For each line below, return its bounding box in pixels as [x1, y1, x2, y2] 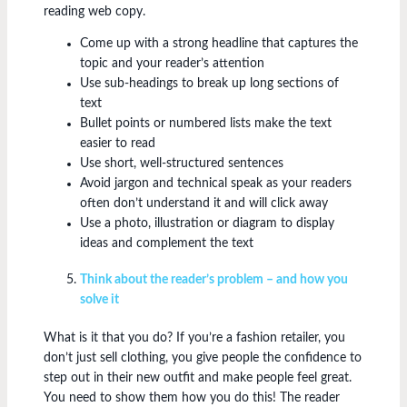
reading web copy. [44, 5, 145, 18]
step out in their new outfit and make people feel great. [44, 372, 352, 385]
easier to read [80, 137, 155, 151]
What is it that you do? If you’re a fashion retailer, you [44, 332, 345, 345]
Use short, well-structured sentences [80, 157, 283, 171]
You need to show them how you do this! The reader [44, 392, 340, 405]
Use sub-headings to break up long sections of [80, 77, 339, 91]
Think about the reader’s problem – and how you [80, 273, 348, 287]
